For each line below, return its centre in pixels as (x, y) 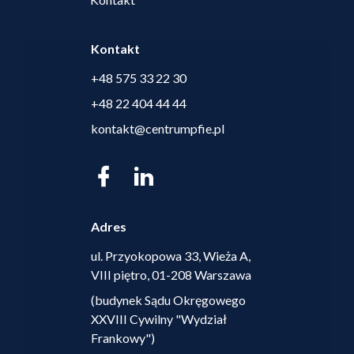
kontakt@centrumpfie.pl (158, 129)
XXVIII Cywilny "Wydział (159, 319)
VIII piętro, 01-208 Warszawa (171, 275)
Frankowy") (123, 338)
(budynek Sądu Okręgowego (168, 300)
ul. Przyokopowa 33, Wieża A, (171, 256)
